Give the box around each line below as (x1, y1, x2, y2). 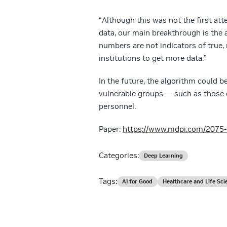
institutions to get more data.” (99, 53, 207, 63)
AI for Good (122, 177, 153, 185)
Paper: (99, 124, 123, 134)
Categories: (99, 150, 139, 160)
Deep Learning (144, 152, 183, 159)
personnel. (99, 101, 136, 111)
